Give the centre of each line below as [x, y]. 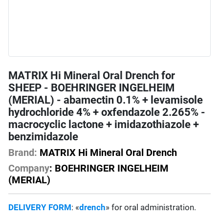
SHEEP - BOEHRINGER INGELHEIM [92, 88]
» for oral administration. [151, 208]
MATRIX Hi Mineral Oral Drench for [92, 76]
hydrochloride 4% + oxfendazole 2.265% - [107, 112]
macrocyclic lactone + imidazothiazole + [104, 125]
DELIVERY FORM [40, 208]
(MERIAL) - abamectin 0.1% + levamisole [106, 100]
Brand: [23, 153]
